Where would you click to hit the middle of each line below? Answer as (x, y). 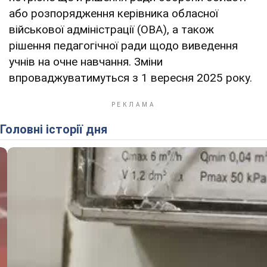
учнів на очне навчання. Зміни (86, 62)
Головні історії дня (56, 130)
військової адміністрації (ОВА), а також (111, 30)
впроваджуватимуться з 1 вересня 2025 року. (131, 78)
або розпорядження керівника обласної (114, 14)
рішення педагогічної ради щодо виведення (123, 46)
